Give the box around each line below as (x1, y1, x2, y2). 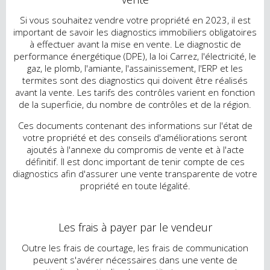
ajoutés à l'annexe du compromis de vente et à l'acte (26, 143, 244, 156)
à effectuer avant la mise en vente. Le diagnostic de (29, 38, 241, 51)
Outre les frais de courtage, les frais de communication (22, 241, 248, 254)
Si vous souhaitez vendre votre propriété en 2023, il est (19, 14, 251, 27)
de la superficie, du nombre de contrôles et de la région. (19, 98, 251, 111)
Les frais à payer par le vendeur (58, 219, 212, 234)
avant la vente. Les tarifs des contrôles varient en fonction (15, 86, 255, 99)
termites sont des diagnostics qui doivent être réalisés (22, 74, 248, 87)
